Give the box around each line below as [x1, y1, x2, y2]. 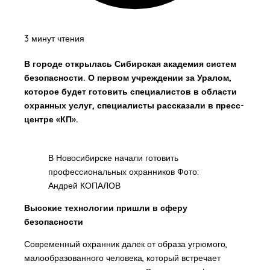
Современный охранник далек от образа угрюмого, [24, 239, 227, 250]
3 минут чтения [24, 33, 84, 45]
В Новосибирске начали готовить [48, 152, 178, 164]
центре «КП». [24, 113, 78, 125]
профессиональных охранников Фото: [48, 166, 199, 178]
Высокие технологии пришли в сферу [24, 202, 187, 214]
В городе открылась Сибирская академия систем [24, 58, 236, 69]
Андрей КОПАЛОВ [48, 180, 121, 192]
